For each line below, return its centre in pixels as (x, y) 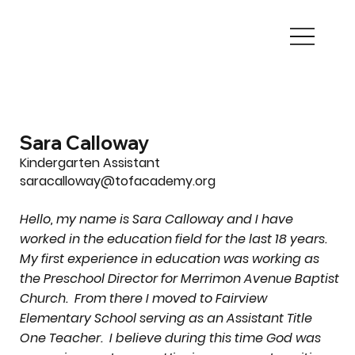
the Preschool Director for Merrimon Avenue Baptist (179, 278)
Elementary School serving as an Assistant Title (166, 318)
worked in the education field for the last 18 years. (175, 239)
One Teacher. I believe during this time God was (170, 338)
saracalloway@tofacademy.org (117, 181)
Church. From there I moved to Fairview (143, 298)
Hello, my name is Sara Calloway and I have (156, 219)
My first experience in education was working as (169, 258)
